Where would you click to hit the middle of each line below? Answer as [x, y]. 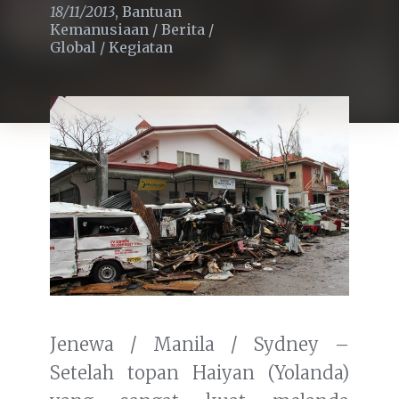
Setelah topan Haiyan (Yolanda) [199, 373]
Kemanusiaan [99, 29]
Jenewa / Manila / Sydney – [199, 345]
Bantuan [152, 11]
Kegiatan [141, 47]
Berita [183, 29]
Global [73, 47]
